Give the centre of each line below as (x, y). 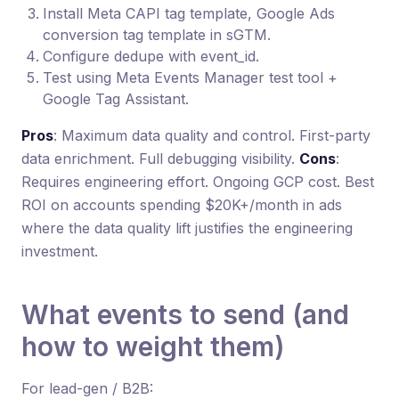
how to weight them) (153, 346)
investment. (60, 251)
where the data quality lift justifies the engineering (187, 228)
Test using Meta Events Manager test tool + (190, 77)
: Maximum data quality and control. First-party (212, 135)
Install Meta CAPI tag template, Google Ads (189, 13)
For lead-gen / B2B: (87, 388)
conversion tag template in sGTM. (157, 35)
